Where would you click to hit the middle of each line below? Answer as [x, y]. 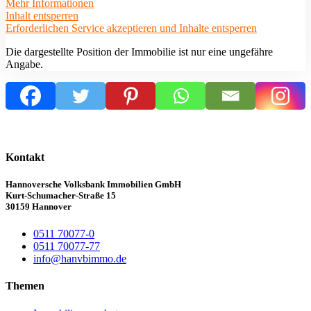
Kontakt [25, 157]
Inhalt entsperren [42, 15]
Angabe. [24, 64]
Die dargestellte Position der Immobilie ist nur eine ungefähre [139, 51]
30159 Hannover [39, 207]
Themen [25, 286]
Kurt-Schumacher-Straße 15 [61, 196]
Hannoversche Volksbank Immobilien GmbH [93, 185]
